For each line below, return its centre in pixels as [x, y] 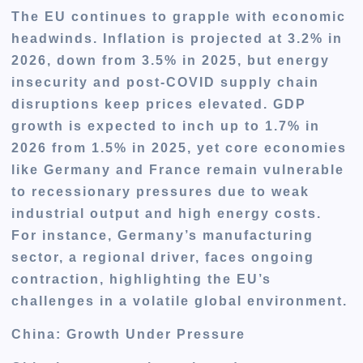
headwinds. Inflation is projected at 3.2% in [177, 39]
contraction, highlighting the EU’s [142, 280]
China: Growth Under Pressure [129, 335]
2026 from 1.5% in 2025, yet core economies [179, 148]
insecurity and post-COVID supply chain [166, 83]
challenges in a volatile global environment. [180, 301]
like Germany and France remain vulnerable [178, 170]
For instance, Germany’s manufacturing [163, 236]
